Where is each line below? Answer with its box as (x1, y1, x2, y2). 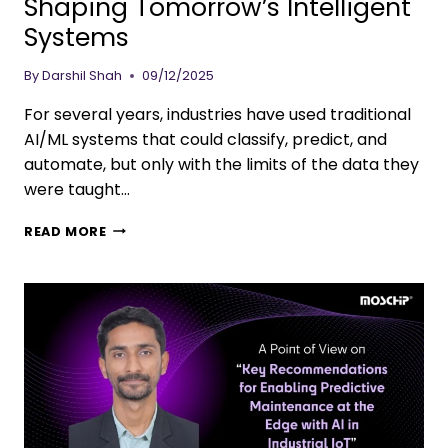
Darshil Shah (42, 66, 123, 84)
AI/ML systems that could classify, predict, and (24, 127, 387, 151)
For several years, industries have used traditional (24, 102, 411, 126)
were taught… (24, 177, 130, 201)
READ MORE (24, 222, 107, 240)
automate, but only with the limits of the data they (24, 152, 419, 176)
